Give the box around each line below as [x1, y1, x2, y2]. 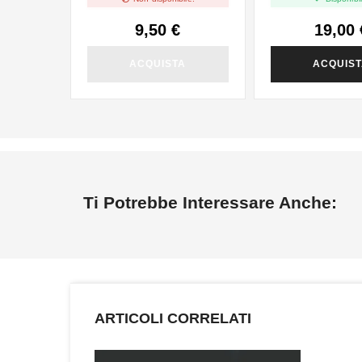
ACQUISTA [129, 57, 187, 69]
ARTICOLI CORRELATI [95, 310, 251, 327]
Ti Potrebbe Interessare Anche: [83, 192, 337, 212]
